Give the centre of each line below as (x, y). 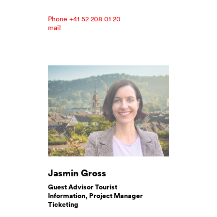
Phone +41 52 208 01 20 (84, 19)
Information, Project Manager (95, 195)
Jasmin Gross (77, 172)
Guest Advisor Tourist (83, 187)
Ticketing (63, 204)
